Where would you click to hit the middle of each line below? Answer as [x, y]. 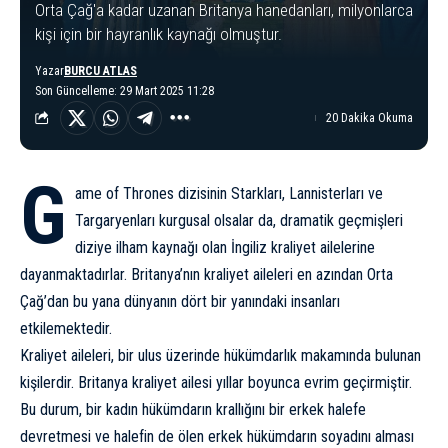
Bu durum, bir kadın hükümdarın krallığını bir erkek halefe [193, 409]
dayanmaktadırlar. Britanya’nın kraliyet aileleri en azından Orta [206, 274]
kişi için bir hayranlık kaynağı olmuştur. [158, 33]
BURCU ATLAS [100, 70]
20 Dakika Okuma [369, 117]
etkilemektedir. [66, 328]
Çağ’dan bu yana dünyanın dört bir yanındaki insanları [180, 301]
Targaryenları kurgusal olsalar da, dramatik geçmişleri [239, 220]
